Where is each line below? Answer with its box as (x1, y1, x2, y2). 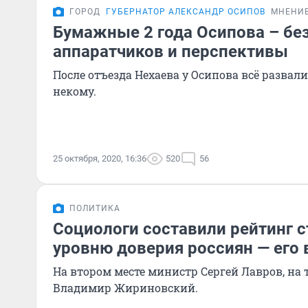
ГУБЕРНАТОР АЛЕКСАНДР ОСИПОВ (106, 7, 265, 16)
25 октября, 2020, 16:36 (53, 153, 146, 164)
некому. (53, 84, 96, 98)
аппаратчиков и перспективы (53, 42, 288, 61)
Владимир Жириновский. (53, 280, 198, 295)
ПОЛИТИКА (69, 203, 120, 213)
